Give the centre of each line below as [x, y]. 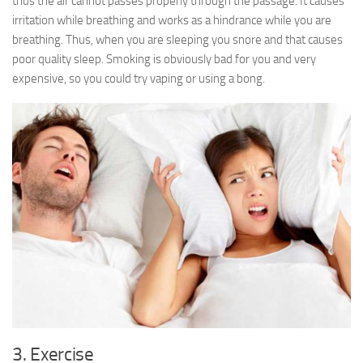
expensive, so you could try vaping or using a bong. [139, 79]
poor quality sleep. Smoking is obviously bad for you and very [164, 59]
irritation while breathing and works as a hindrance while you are [172, 20]
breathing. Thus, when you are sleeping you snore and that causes [177, 40]
